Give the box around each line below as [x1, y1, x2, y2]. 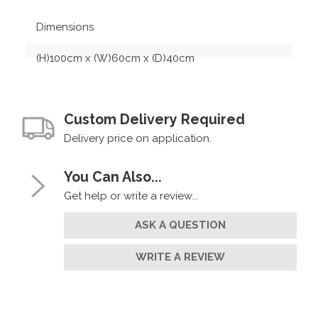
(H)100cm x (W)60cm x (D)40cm [36, 52, 194, 65]
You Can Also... [64, 168, 162, 185]
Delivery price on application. [64, 131, 212, 145]
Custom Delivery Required [64, 111, 245, 128]
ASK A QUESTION [135, 218, 226, 231]
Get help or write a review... [64, 189, 198, 202]
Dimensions [36, 21, 94, 34]
